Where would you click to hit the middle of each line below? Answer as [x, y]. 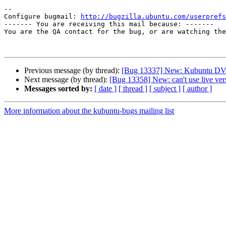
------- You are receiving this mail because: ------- [109, 24]
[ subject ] [165, 89]
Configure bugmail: [42, 17]
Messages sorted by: [58, 89]
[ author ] [197, 89]
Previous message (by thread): [73, 71]
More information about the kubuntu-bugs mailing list [89, 111]
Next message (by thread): [67, 80]
